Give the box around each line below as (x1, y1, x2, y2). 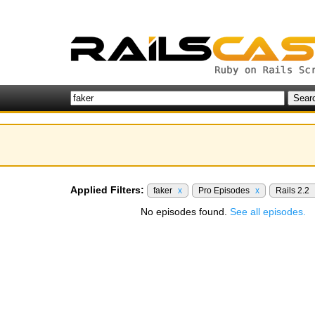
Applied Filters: (70, 184, 144, 195)
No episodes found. (141, 206, 230, 217)
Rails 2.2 (276, 186, 311, 195)
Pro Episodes (198, 186, 252, 195)
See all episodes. (230, 206, 306, 217)
